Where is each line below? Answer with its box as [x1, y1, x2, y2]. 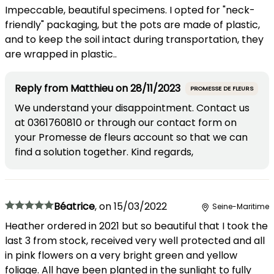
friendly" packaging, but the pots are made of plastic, [5, 17, 260, 32]
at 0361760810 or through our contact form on [15, 115, 237, 130]
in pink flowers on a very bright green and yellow [5, 248, 237, 262]
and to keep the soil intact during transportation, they [5, 32, 264, 46]
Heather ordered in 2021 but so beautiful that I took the [5, 218, 268, 233]
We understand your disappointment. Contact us [15, 100, 250, 115]
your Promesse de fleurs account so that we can [15, 130, 248, 144]
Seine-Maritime [212, 201, 269, 212]
